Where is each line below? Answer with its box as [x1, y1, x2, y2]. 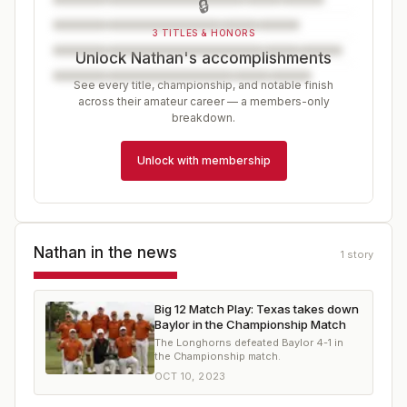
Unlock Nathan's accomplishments [75, 49, 332, 67]
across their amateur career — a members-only [77, 94, 330, 108]
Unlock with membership [136, 154, 271, 167]
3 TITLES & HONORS [152, 27, 255, 38]
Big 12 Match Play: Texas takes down [154, 302, 359, 316]
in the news [86, 243, 177, 262]
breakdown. [172, 111, 235, 124]
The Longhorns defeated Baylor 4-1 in [154, 336, 343, 349]
